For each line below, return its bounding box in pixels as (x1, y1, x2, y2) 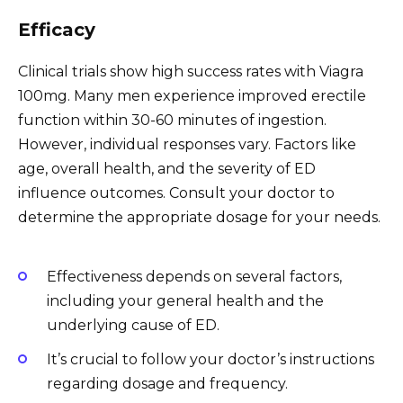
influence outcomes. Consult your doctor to (18, 184, 335, 202)
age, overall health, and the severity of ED (18, 160, 316, 178)
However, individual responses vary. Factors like (18, 136, 356, 154)
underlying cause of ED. (47, 316, 219, 334)
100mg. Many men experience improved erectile (18, 87, 366, 105)
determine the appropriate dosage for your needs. (18, 209, 381, 227)
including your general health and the (47, 291, 324, 309)
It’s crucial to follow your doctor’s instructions (47, 350, 374, 368)
